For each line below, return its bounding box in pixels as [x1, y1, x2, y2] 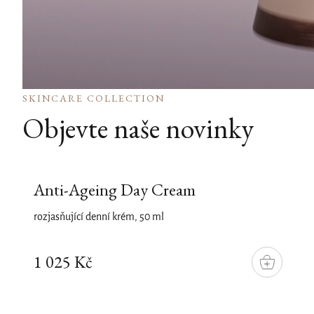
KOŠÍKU [266, 269, 301, 278]
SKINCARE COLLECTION [22, 92, 165, 104]
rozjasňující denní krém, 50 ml [34, 212, 164, 223]
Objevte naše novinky [22, 110, 254, 146]
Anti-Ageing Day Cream [34, 179, 196, 200]
